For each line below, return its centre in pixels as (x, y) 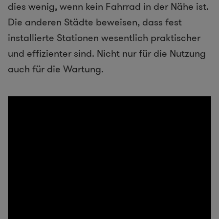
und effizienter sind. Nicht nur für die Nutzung (107, 54)
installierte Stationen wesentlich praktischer (104, 38)
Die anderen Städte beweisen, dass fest (95, 22)
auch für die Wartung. (56, 69)
